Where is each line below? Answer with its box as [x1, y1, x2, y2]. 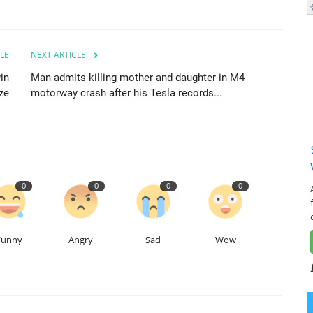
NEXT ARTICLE [31, 48, 86, 61]
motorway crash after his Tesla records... [31, 86, 222, 99]
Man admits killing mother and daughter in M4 [31, 71, 245, 84]
